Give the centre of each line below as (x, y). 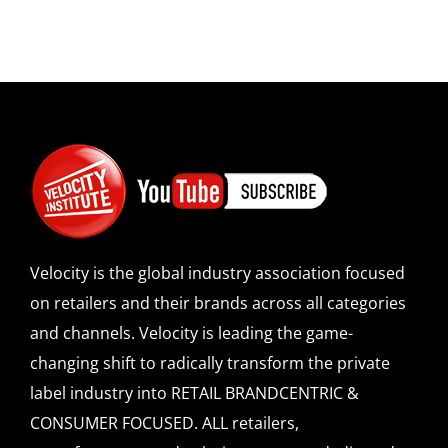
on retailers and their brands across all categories (217, 303)
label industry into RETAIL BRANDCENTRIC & (194, 393)
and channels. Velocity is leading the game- (191, 333)
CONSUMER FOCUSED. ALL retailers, (164, 423)
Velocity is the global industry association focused (217, 273)
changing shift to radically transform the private (209, 363)
